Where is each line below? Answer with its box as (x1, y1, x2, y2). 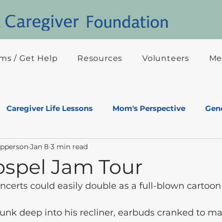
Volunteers (142, 54, 189, 63)
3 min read (51, 142, 88, 151)
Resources (77, 54, 123, 63)
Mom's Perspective (112, 104, 185, 113)
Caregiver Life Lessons (6, 104, 93, 113)
